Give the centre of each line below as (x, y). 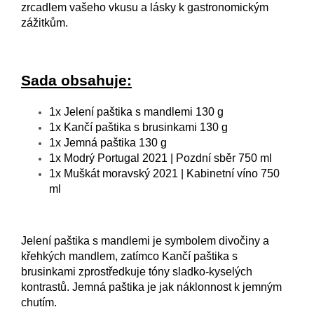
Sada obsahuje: (76, 80)
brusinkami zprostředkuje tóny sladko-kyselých (137, 271)
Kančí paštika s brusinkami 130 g (146, 127)
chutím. (39, 302)
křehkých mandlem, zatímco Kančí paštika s (129, 256)
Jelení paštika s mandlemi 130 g (144, 111)
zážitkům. (45, 22)
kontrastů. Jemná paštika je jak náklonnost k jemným (151, 287)
